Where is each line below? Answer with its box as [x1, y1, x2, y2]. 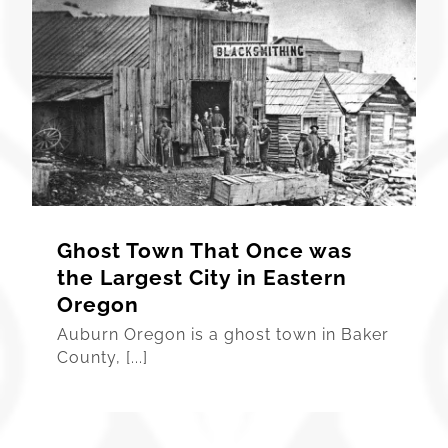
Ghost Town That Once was [57, 237, 353, 263]
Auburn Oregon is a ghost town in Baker [57, 324, 390, 344]
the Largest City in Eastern [57, 264, 348, 290]
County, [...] [57, 347, 149, 367]
